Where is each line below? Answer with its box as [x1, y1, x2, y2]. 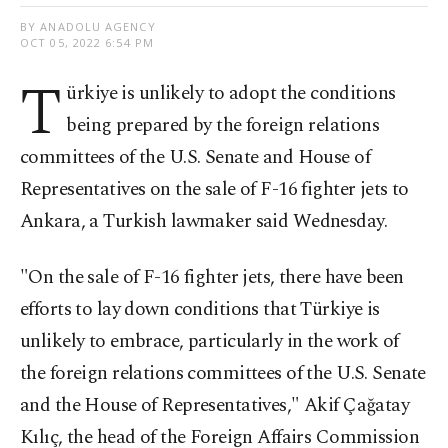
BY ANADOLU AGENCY [20, 19, 156, 35]
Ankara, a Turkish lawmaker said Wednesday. [20, 207, 388, 237]
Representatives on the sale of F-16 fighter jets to [20, 175, 409, 205]
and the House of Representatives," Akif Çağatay [20, 391, 410, 421]
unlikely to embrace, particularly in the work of [20, 327, 399, 357]
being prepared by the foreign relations [66, 111, 380, 141]
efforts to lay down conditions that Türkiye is [20, 295, 380, 325]
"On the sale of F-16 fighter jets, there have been [20, 263, 404, 293]
